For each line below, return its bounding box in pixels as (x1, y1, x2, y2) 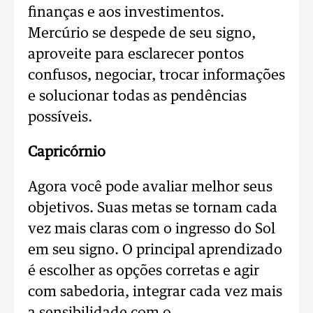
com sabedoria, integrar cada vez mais (28, 285, 282, 299)
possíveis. (28, 110, 92, 124)
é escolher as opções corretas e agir (28, 264, 259, 278)
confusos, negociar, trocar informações (28, 68, 285, 82)
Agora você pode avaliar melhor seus (28, 180, 272, 194)
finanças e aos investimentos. (28, 6, 224, 20)
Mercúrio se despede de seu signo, (28, 27, 256, 41)
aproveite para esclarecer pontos (28, 48, 244, 61)
